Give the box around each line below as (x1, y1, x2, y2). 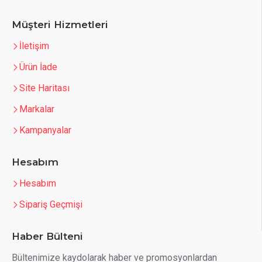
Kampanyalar (19, 125, 71, 136)
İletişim (19, 40, 49, 51)
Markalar (19, 104, 54, 115)
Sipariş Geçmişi (19, 199, 82, 210)
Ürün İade (19, 61, 57, 73)
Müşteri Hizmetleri (12, 19, 108, 30)
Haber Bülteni (12, 230, 83, 242)
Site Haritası (19, 82, 70, 94)
